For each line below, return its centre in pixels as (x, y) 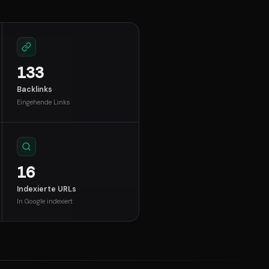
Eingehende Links (44, 102)
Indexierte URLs (47, 189)
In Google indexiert (45, 201)
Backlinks (35, 90)
